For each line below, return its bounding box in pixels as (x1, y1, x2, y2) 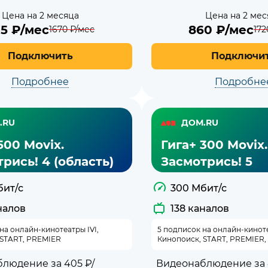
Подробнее (11, 75, 69, 87)
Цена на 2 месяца (1, 10, 79, 21)
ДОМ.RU (181, 117, 218, 129)
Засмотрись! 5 (161, 154, 252, 169)
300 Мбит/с (170, 182, 227, 194)
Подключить (7, 50, 73, 62)
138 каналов (170, 202, 229, 214)
